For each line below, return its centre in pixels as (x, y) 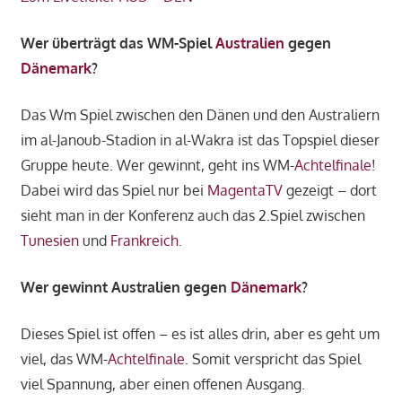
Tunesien (49, 240)
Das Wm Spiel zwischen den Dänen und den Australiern (200, 114)
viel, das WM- (64, 358)
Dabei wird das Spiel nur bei (114, 190)
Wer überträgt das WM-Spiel (118, 43)
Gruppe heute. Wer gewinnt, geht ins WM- (157, 165)
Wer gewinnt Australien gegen (125, 287)
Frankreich (144, 240)
